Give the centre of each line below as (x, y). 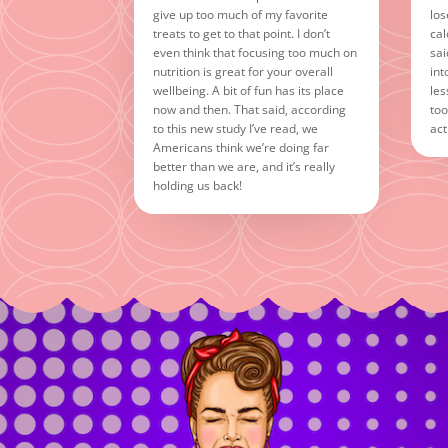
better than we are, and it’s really (244, 167)
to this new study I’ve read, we (236, 129)
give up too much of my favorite (241, 15)
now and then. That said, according (250, 110)
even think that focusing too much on (255, 53)
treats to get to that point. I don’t (242, 34)
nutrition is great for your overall (243, 72)
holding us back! (198, 186)
